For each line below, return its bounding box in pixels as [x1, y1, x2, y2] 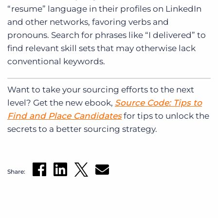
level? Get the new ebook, [7, 97, 115, 108]
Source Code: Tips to [115, 97, 202, 108]
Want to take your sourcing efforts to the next [7, 84, 194, 94]
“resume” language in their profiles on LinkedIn [7, 4, 201, 14]
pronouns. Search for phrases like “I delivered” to [7, 30, 206, 40]
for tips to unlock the [124, 110, 209, 121]
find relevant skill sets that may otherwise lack [7, 43, 196, 54]
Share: [7, 167, 25, 175]
